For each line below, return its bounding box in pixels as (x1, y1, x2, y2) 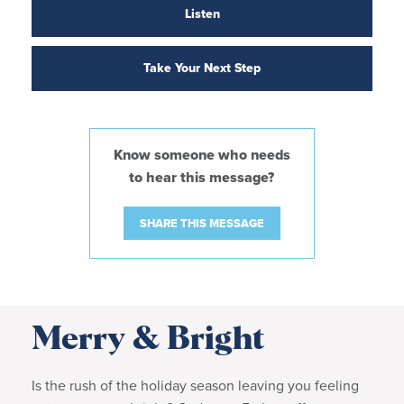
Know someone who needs (113, 143, 290, 165)
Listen (184, 4, 220, 23)
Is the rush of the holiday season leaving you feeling (32, 374, 359, 396)
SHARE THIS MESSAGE (140, 214, 264, 232)
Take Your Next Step (143, 58, 261, 78)
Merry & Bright (32, 323, 264, 356)
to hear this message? (129, 166, 275, 188)
